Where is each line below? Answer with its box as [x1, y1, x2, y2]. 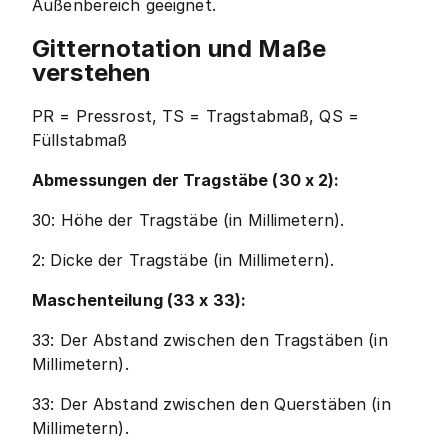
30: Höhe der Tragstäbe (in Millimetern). [32, 210, 345, 231]
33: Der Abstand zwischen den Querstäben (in [32, 394, 391, 415]
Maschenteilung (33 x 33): [32, 290, 247, 311]
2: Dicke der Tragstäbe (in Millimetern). [32, 250, 335, 271]
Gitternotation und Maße [32, 33, 327, 63]
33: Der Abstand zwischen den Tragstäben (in [32, 330, 388, 351]
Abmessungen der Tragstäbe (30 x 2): [32, 170, 340, 191]
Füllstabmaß [32, 130, 128, 151]
